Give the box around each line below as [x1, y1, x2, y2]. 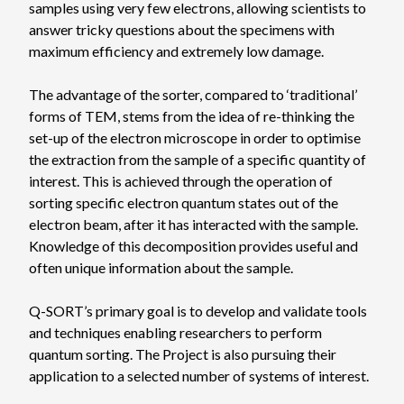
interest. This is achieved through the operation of [29, 172, 333, 190]
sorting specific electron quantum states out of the [29, 194, 338, 212]
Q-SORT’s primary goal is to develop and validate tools [29, 302, 367, 320]
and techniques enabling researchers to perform [29, 324, 322, 342]
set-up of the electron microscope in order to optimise [29, 129, 361, 147]
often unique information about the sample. [29, 259, 293, 277]
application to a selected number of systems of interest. [29, 367, 369, 385]
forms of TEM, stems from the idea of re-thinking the [29, 107, 354, 125]
